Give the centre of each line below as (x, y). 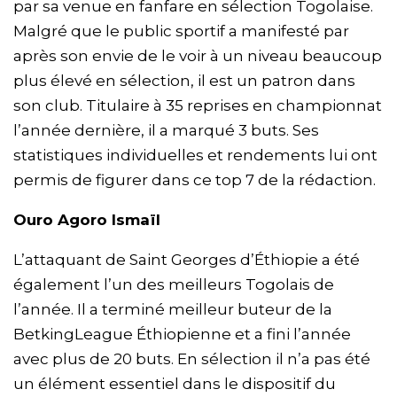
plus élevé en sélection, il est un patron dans (184, 81)
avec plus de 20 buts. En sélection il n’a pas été (192, 359)
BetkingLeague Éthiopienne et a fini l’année (182, 335)
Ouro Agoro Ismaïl (87, 220)
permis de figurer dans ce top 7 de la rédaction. (195, 180)
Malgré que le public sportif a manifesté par (181, 31)
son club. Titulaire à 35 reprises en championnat (198, 106)
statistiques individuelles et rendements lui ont (195, 156)
